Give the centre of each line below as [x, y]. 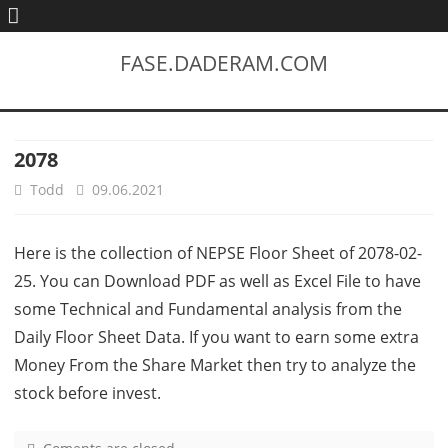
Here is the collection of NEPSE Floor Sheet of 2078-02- [218, 253]
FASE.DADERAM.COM [224, 63]
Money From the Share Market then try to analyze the [215, 365]
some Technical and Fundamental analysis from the [208, 309]
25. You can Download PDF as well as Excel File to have [217, 281]
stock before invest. [87, 393]
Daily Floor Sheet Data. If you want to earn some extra [216, 337]
